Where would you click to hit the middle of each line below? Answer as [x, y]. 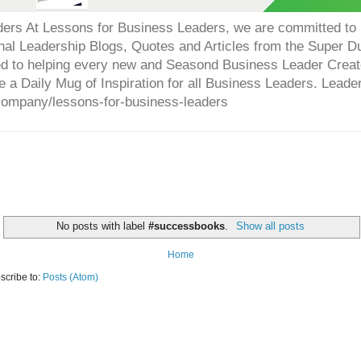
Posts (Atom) [71, 278]
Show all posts [270, 226]
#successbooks [187, 226]
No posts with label [103, 226]
